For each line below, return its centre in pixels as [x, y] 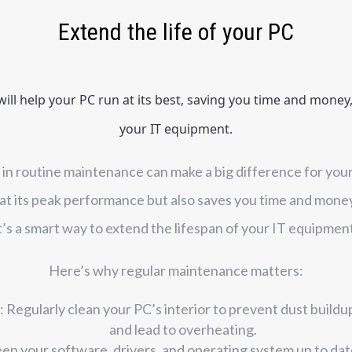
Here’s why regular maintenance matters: [176, 271]
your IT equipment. [176, 129]
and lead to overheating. [183, 330]
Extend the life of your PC [176, 31]
